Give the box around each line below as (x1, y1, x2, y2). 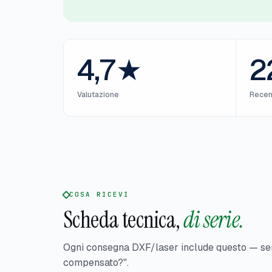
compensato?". (63, 256, 129, 270)
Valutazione (77, 90, 119, 100)
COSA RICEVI (69, 190, 129, 199)
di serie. (183, 205, 244, 236)
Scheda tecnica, (63, 205, 180, 236)
